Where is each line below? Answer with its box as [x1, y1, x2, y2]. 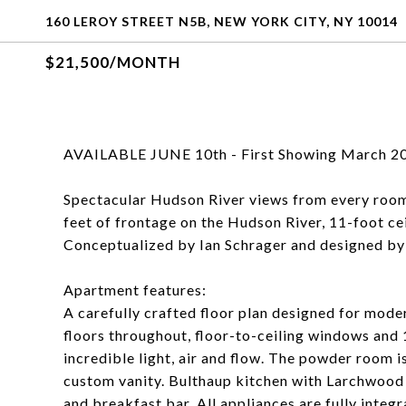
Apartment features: [63, 281, 207, 298]
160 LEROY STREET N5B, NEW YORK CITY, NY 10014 [45, 14, 398, 29]
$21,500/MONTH [45, 53, 180, 72]
